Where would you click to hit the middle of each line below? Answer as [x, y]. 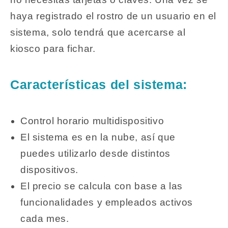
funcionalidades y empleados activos [107, 202]
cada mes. [45, 218]
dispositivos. [49, 169]
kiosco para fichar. [53, 48]
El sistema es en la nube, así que [98, 137]
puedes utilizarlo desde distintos [95, 153]
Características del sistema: [99, 85]
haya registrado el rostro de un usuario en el [113, 16]
